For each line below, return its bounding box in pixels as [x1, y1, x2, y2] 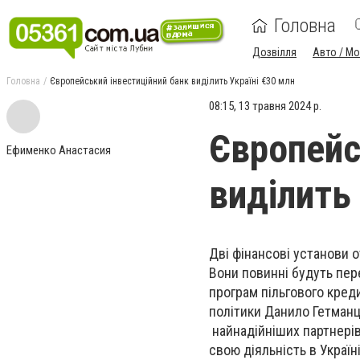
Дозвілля [252, 46, 297, 59]
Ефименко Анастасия [6, 143, 111, 157]
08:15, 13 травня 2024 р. [209, 99, 321, 113]
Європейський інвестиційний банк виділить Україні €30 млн [50, 76, 295, 87]
